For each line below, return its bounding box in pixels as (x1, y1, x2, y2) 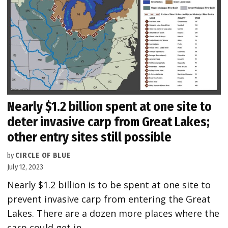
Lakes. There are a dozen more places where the (7, 207, 220, 219)
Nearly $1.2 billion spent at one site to (7, 98, 212, 115)
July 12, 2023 (7, 162, 44, 172)
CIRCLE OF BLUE (15, 151, 71, 160)
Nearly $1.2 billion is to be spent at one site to (7, 178, 211, 191)
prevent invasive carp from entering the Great (7, 192, 211, 205)
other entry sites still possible (7, 129, 172, 145)
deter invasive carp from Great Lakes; (7, 113, 210, 130)
